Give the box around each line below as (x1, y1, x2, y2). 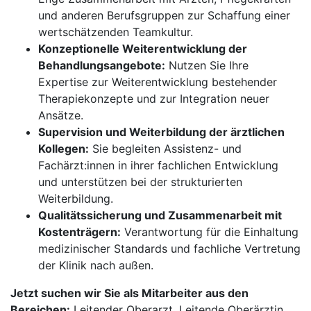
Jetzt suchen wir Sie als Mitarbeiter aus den (10, 286, 249, 300)
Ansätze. (38, 108, 83, 122)
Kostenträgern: (38, 225, 121, 239)
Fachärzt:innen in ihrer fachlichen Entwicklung (38, 158, 278, 172)
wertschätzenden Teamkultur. (38, 25, 193, 39)
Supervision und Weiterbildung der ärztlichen (38, 125, 285, 139)
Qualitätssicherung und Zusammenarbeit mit (38, 208, 282, 222)
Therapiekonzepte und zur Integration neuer (38, 92, 269, 106)
